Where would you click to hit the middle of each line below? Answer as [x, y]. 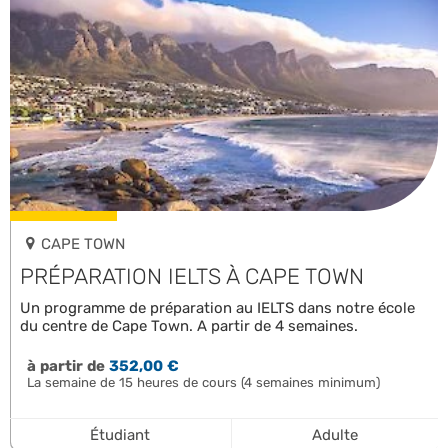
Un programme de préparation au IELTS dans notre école [217, 307]
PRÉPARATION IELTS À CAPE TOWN [192, 276]
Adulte [334, 434]
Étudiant [120, 434]
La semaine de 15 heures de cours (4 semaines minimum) [203, 382]
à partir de [65, 365]
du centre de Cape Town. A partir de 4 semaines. [189, 325]
